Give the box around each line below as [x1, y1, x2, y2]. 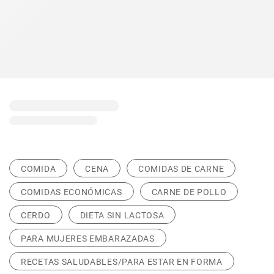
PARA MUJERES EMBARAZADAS [21, 234, 155, 243]
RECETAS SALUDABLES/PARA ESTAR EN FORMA [21, 257, 223, 267]
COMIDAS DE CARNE [138, 164, 224, 174]
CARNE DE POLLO [151, 187, 227, 197]
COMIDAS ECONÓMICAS [21, 187, 122, 197]
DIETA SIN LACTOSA [80, 210, 165, 220]
